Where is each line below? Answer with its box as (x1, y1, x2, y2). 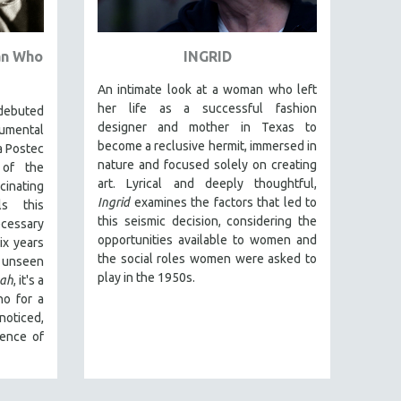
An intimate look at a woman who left (98, 81, 317, 97)
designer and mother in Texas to (98, 119, 317, 134)
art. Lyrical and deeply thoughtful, (98, 175, 317, 191)
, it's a (13, 272, 45, 287)
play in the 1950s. (98, 269, 198, 285)
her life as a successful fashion (98, 100, 317, 115)
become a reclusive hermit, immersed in (98, 138, 317, 153)
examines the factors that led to (130, 194, 317, 209)
